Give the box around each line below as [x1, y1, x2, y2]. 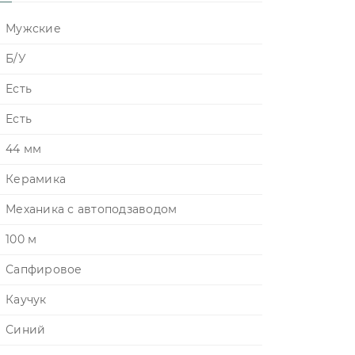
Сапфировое [6, 262, 82, 277]
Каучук [6, 292, 47, 307]
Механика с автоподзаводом [6, 202, 177, 216]
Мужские [6, 21, 61, 36]
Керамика [6, 172, 66, 186]
